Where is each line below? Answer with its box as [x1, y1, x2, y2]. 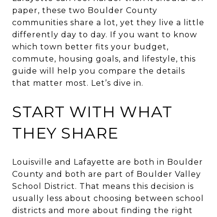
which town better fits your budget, [12, 42, 169, 51]
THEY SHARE [12, 124, 119, 142]
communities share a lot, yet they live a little [12, 18, 204, 27]
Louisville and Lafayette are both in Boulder [12, 157, 203, 167]
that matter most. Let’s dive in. [12, 78, 143, 88]
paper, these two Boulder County [12, 6, 157, 15]
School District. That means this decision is [12, 181, 194, 191]
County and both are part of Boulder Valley [12, 169, 201, 179]
